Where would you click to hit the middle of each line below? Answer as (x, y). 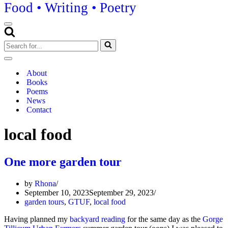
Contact (39, 110)
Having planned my (37, 219)
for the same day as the (164, 219)
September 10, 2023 (57, 192)
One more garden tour (63, 162)
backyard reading (97, 219)
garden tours (44, 202)
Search (15, 43)
